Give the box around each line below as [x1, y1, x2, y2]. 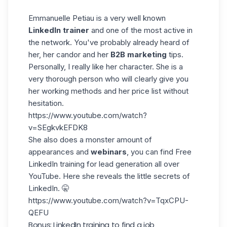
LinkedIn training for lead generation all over [28, 159, 179, 169]
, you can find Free [127, 146, 192, 157]
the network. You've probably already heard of [28, 37, 190, 47]
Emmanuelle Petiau [28, 13, 94, 23]
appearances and [28, 146, 91, 157]
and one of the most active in [89, 25, 193, 35]
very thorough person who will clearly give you [28, 73, 188, 84]
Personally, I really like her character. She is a [28, 61, 183, 71]
